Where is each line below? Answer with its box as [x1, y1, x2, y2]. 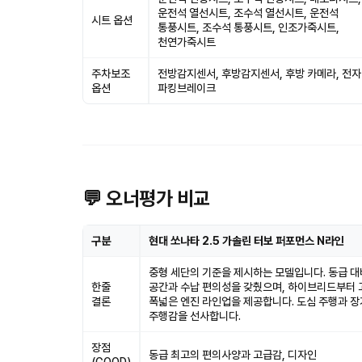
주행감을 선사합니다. [149, 309, 241, 322]
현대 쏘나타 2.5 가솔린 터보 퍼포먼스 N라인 [149, 234, 344, 247]
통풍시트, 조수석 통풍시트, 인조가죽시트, [158, 21, 339, 34]
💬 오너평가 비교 [82, 187, 210, 210]
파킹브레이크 [158, 82, 216, 95]
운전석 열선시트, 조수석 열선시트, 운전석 [158, 6, 339, 19]
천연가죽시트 [158, 36, 216, 48]
